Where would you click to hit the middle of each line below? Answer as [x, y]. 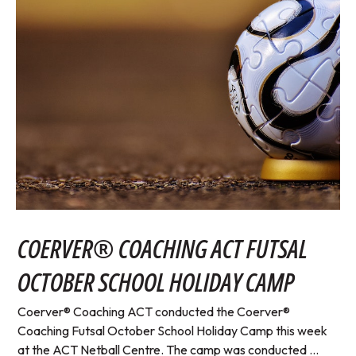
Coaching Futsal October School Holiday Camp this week [172, 331]
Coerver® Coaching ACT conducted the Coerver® [154, 312]
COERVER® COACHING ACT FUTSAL [163, 249]
